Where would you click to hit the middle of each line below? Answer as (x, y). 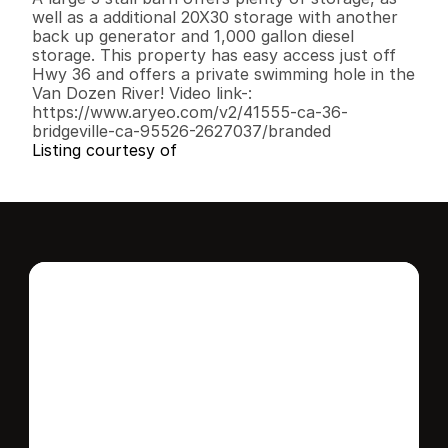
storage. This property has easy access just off (214, 55)
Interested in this (218, 364)
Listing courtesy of (104, 150)
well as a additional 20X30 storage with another (215, 17)
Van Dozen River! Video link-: (142, 93)
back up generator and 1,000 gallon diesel (193, 36)
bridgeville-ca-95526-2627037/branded (181, 131)
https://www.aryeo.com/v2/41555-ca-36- (190, 112)
